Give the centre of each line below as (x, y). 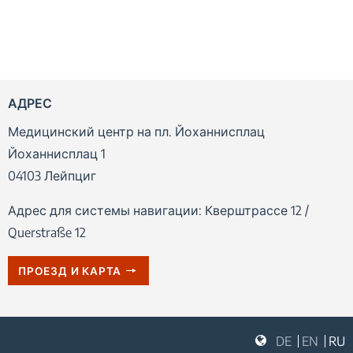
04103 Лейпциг (52, 175)
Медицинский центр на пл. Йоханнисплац (136, 131)
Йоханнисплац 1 (56, 153)
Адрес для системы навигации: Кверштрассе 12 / (158, 210)
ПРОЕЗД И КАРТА (70, 270)
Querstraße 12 (46, 232)
